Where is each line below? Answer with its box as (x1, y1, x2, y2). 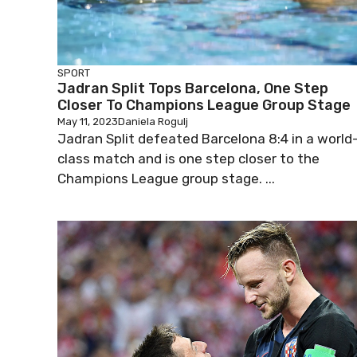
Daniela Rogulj (118, 116, 188, 127)
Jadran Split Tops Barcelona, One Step (57, 80, 328, 97)
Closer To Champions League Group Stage (57, 96, 351, 114)
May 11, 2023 (57, 116, 118, 127)
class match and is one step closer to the (57, 151, 320, 167)
